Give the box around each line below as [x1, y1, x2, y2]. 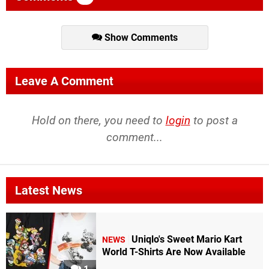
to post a [190, 113, 238, 128]
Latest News [15, 183, 82, 198]
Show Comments [101, 32, 178, 44]
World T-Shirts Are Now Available [102, 246, 246, 258]
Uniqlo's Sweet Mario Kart [131, 234, 242, 246]
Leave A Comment [15, 74, 113, 89]
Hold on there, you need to [31, 113, 166, 128]
